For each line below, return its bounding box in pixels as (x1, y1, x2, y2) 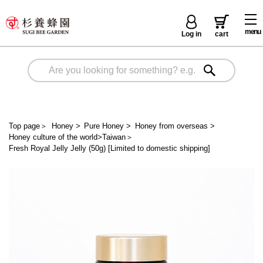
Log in (181, 30, 201, 38)
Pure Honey (84, 121, 124, 130)
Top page (9, 121, 40, 130)
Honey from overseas (134, 121, 208, 130)
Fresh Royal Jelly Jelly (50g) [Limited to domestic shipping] (9, 143, 210, 153)
